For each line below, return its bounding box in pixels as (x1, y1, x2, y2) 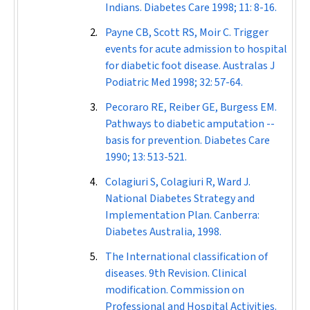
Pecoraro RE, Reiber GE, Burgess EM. (105, 100, 277, 115)
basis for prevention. (105, 133, 204, 148)
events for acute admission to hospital (105, 42, 287, 57)
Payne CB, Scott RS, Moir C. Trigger (105, 25, 268, 40)
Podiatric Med (105, 75, 170, 90)
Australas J (223, 58, 275, 73)
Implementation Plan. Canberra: (105, 208, 259, 223)
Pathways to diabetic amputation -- (105, 116, 275, 131)
